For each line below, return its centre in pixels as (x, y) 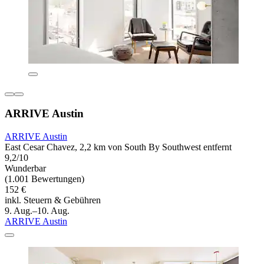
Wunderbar (25, 169)
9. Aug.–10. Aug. (37, 211)
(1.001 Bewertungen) (44, 179)
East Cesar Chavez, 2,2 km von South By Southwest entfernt (118, 147)
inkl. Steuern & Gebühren (53, 200)
